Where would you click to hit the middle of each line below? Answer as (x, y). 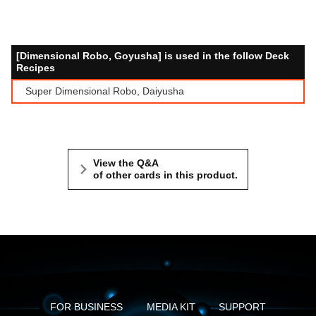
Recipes (36, 68)
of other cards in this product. (165, 175)
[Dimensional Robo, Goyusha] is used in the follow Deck (153, 56)
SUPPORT (243, 307)
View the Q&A (126, 163)
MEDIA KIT (171, 307)
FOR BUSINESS (86, 307)
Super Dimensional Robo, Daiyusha (105, 91)
